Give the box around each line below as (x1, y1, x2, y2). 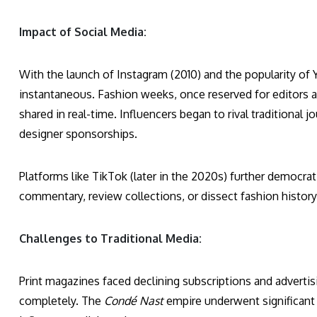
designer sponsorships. (19, 127, 137, 142)
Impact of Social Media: (19, 25, 146, 40)
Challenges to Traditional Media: (19, 231, 202, 246)
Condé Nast (104, 294, 163, 309)
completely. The (19, 294, 104, 309)
